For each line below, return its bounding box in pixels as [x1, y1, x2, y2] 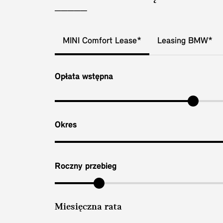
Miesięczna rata [55, 202, 122, 213]
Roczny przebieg [55, 161, 116, 171]
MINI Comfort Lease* [63, 36, 141, 46]
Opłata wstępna [55, 72, 113, 82]
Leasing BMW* [157, 36, 213, 46]
